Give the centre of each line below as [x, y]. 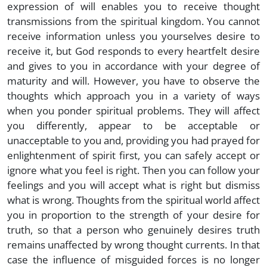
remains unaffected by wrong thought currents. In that [133, 244]
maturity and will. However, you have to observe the [133, 80]
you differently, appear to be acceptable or [133, 125]
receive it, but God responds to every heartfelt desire [133, 51]
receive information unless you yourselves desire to [133, 36]
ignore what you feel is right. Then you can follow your [133, 170]
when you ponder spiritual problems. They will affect [133, 110]
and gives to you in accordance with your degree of [133, 66]
